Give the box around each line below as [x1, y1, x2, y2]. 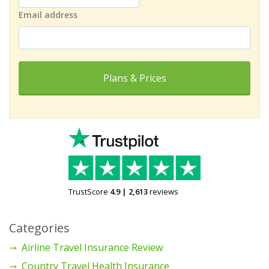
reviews [150, 186, 178, 197]
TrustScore [68, 186, 108, 197]
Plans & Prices [103, 71, 166, 85]
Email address [19, 8, 77, 20]
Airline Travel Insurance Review [22, 240, 163, 254]
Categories [9, 219, 70, 236]
